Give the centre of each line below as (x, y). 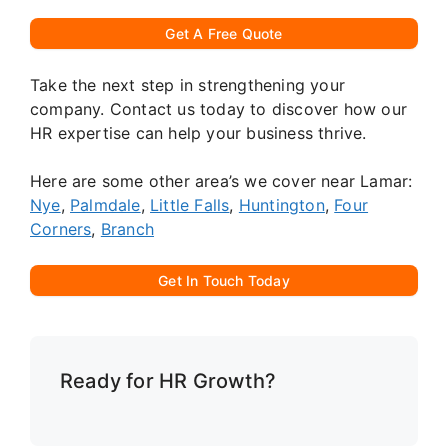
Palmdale (105, 205)
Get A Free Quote (224, 34)
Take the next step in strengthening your (187, 85)
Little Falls (190, 205)
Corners (61, 229)
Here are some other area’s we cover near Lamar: (221, 181)
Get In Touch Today (224, 281)
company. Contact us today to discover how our (219, 109)
